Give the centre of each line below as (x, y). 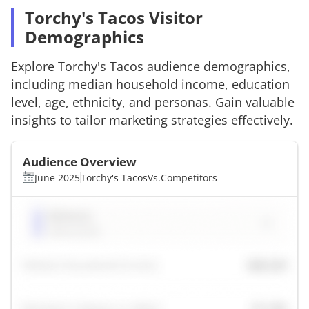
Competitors (189, 177)
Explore (34, 66)
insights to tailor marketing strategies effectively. (152, 120)
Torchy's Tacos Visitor (114, 17)
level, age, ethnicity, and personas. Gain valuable (153, 102)
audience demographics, (217, 66)
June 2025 (57, 177)
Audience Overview (80, 161)
